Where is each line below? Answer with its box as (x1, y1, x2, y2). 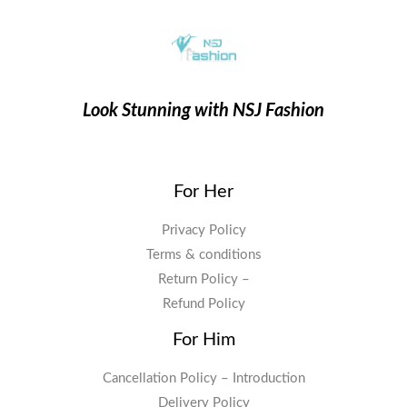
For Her (174, 182, 233, 201)
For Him (172, 331, 235, 349)
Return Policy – (157, 273, 250, 286)
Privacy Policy (161, 223, 246, 237)
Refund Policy (162, 297, 245, 311)
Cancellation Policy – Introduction (102, 372, 305, 386)
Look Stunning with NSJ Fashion (83, 101, 324, 120)
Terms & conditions (145, 248, 262, 262)
